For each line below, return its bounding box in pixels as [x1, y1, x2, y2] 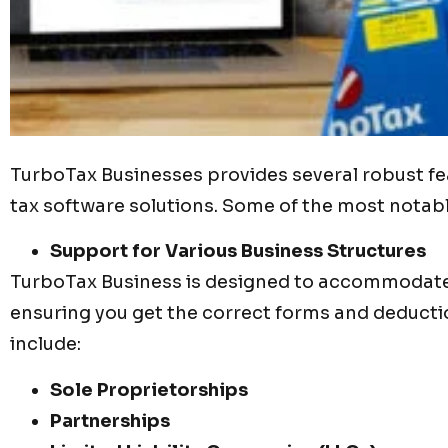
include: [10, 333, 81, 356]
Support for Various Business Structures [50, 240, 426, 263]
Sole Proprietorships [50, 378, 248, 401]
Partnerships [50, 409, 170, 432]
